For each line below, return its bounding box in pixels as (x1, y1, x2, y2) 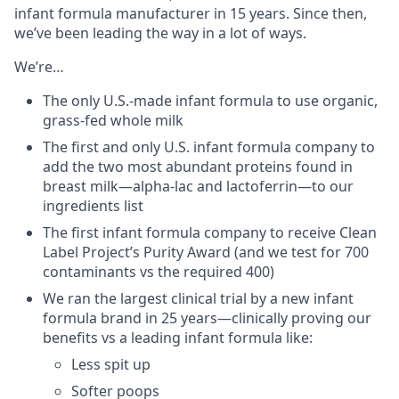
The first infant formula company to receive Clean (43, 223, 377, 242)
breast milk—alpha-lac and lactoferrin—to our (43, 176, 354, 196)
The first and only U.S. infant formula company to (43, 137, 375, 157)
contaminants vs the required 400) (43, 262, 274, 281)
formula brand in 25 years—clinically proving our (43, 308, 371, 328)
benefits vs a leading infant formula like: (43, 328, 313, 347)
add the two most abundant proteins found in (43, 157, 353, 176)
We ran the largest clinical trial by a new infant (43, 289, 354, 308)
